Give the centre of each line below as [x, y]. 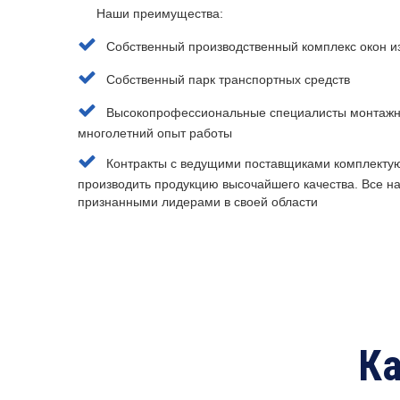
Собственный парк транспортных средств [228, 80]
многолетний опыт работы [155, 133]
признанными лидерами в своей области [198, 202]
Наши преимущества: [160, 14]
